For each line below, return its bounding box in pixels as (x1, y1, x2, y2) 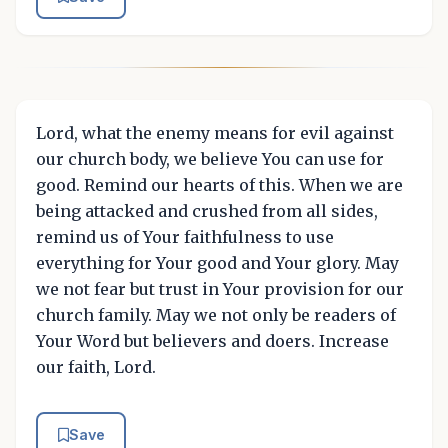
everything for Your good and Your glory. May (36, 253, 399, 274)
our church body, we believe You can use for (36, 149, 384, 170)
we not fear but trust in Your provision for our (36, 279, 404, 300)
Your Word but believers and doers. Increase (36, 331, 389, 352)
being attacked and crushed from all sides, (36, 201, 378, 222)
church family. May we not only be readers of (36, 305, 396, 326)
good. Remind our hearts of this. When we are (36, 175, 403, 196)
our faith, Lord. (36, 357, 156, 378)
